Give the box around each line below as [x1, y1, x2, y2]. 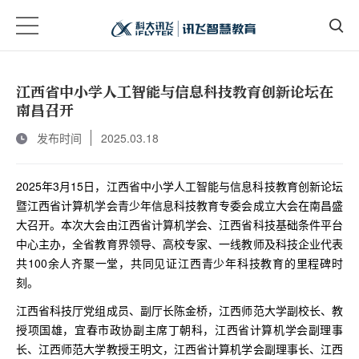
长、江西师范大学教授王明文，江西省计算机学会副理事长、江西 [16, 341, 343, 357]
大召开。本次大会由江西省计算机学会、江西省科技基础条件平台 [16, 216, 343, 232]
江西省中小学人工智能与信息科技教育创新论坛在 [16, 84, 333, 101]
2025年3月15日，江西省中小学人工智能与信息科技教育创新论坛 [16, 178, 343, 194]
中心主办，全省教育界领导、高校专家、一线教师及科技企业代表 [16, 236, 343, 252]
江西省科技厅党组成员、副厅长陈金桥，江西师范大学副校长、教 [16, 302, 343, 318]
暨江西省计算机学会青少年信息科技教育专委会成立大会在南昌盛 [16, 197, 343, 213]
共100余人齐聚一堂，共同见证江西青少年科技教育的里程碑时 [16, 255, 343, 271]
